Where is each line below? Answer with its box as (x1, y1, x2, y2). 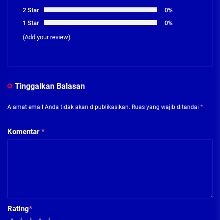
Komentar (7, 127, 41, 136)
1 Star (23, 19, 39, 27)
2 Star (23, 6, 39, 14)
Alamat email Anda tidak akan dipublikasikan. (7, 103, 130, 110)
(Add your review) (23, 33, 71, 41)
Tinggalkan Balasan (15, 81, 85, 91)
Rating (7, 204, 29, 213)
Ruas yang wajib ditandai (132, 103, 200, 110)
